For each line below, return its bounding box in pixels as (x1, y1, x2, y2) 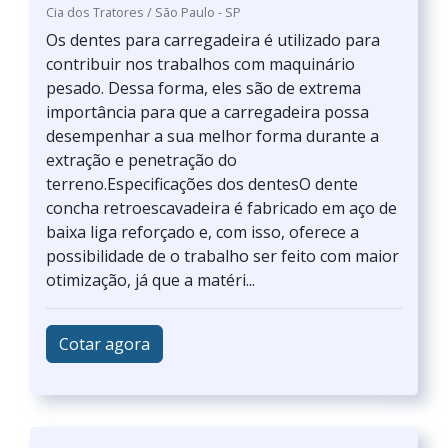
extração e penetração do (46, 149, 237, 171)
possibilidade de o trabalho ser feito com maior (46, 245, 399, 267)
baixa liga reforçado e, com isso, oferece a (46, 221, 359, 243)
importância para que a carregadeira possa (46, 101, 369, 123)
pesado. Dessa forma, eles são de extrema (46, 77, 361, 99)
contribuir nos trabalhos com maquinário (46, 53, 355, 75)
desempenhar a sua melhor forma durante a (46, 125, 379, 147)
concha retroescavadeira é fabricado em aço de (46, 197, 397, 219)
